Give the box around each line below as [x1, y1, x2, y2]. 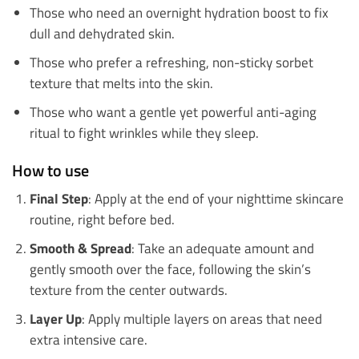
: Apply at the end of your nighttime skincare [87, 188, 344, 209]
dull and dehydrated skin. [29, 22, 175, 43]
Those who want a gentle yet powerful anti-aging [29, 101, 317, 122]
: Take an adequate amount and [131, 238, 314, 259]
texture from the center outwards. [29, 280, 228, 301]
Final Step [29, 188, 88, 209]
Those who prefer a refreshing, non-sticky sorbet [29, 51, 313, 72]
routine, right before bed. [29, 209, 175, 230]
